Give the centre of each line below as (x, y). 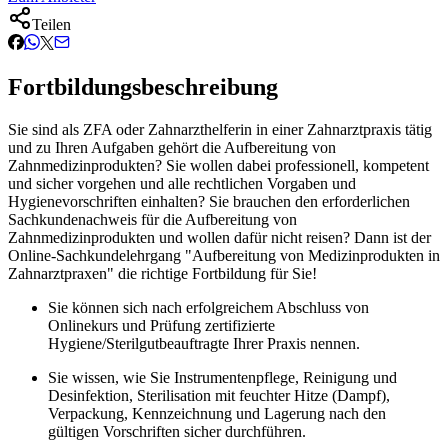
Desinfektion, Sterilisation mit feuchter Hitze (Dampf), (219, 395)
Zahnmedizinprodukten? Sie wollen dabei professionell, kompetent (218, 165)
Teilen (51, 24)
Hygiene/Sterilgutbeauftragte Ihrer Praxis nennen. (204, 343)
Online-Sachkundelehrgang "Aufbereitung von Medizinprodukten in (224, 255)
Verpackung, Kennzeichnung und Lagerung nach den (217, 413)
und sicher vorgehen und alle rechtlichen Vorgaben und (182, 183)
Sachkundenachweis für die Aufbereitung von (152, 219)
